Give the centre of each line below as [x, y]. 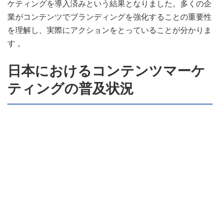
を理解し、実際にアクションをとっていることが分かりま [110, 30]
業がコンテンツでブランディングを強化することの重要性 [110, 17]
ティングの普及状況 [70, 89]
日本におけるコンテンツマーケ [106, 71]
